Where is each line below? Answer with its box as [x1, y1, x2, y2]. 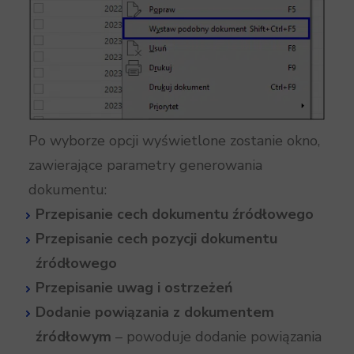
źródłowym [36, 327, 111, 347]
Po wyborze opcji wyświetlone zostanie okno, [28, 131, 320, 151]
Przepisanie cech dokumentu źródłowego [36, 205, 314, 224]
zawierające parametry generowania [28, 156, 262, 175]
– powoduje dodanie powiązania [111, 327, 322, 347]
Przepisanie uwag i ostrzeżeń [36, 278, 233, 298]
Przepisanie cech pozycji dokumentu [36, 229, 277, 249]
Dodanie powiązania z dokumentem [36, 303, 274, 322]
